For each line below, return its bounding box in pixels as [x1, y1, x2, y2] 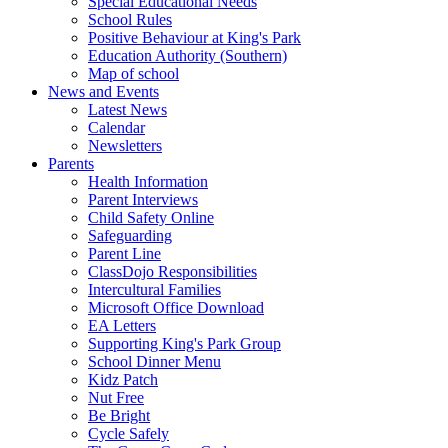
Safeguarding [88, 226, 172, 244]
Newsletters [88, 136, 162, 154]
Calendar [88, 118, 145, 136]
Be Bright [88, 406, 150, 424]
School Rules [88, 10, 172, 28]
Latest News [88, 100, 167, 118]
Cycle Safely [88, 424, 169, 442]
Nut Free [88, 388, 144, 406]
